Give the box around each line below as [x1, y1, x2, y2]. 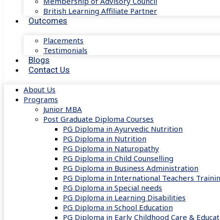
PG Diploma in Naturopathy [63, 143, 159, 153]
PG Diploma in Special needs [63, 183, 162, 192]
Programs [24, 94, 58, 104]
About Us [24, 84, 55, 94]
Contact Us [28, 65, 70, 75]
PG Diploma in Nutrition [63, 134, 146, 143]
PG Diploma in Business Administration [63, 163, 198, 173]
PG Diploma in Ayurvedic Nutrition [63, 124, 183, 134]
